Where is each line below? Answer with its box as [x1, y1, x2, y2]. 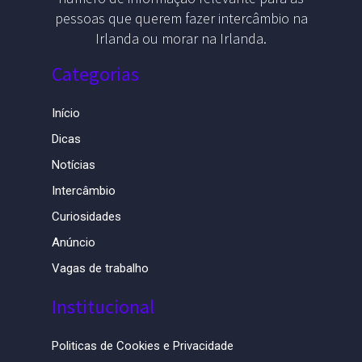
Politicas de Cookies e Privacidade [51, 339, 234, 354]
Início [51, 106, 80, 121]
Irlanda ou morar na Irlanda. [95, 29, 267, 48]
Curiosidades [51, 209, 121, 225]
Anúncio [51, 235, 95, 250]
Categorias [51, 61, 139, 87]
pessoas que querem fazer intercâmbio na [54, 9, 308, 28]
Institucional [51, 294, 154, 320]
